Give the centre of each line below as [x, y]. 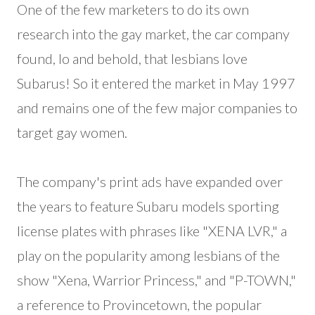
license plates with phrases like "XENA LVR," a [152, 231]
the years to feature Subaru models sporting [148, 206]
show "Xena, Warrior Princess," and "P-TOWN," [156, 280]
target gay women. [72, 132]
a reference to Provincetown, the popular [139, 304]
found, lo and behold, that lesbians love [132, 58]
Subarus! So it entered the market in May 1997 [156, 83]
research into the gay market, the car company [153, 34]
